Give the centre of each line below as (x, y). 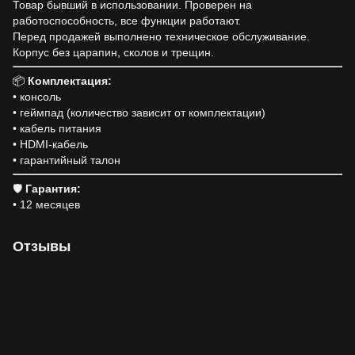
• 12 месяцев (46, 204)
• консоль (37, 97)
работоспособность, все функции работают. (127, 21)
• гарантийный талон (67, 160)
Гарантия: (53, 189)
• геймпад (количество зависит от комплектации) (139, 113)
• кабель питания (57, 128)
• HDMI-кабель (50, 144)
